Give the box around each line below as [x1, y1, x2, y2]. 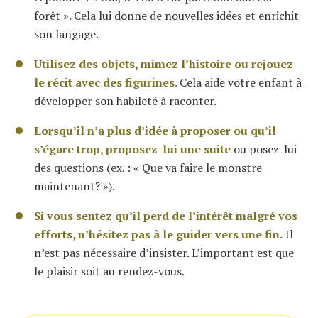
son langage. [34, 26, 99, 42]
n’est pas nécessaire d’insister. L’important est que [34, 245, 294, 261]
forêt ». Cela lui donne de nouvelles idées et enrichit [34, 8, 299, 23]
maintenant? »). [34, 178, 115, 194]
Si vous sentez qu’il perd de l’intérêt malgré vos [34, 208, 297, 224]
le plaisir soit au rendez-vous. [34, 263, 185, 279]
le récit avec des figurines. [34, 75, 180, 90]
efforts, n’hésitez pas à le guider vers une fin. [34, 226, 283, 242]
